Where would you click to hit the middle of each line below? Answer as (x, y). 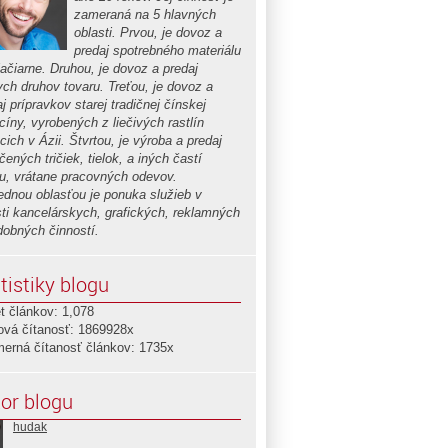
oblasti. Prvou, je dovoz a (148, 32)
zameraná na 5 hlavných (145, 14)
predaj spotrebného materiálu (157, 50)
